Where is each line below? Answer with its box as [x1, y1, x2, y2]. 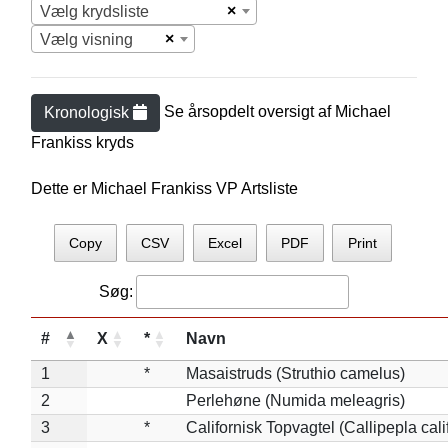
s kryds [83, 134, 134, 151]
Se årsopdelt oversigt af [163, 103, 335, 121]
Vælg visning [39, 31, 133, 48]
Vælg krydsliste [39, 3, 149, 20]
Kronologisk [43, 104, 133, 121]
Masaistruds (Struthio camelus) [185, 364, 405, 382]
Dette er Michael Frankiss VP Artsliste [30, 180, 298, 197]
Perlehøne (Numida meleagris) [185, 391, 405, 409]
